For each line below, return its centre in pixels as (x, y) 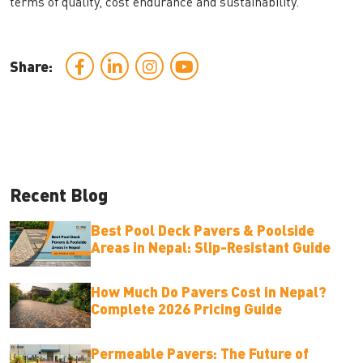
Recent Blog (59, 194)
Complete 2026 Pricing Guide (186, 309)
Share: (31, 66)
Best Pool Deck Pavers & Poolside (203, 230)
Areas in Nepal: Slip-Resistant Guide (211, 247)
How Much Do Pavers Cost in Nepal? (209, 292)
